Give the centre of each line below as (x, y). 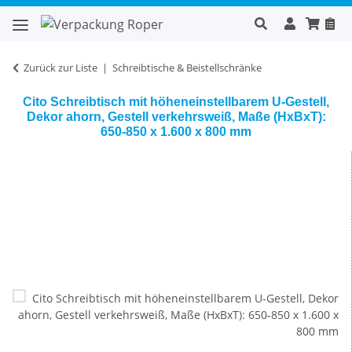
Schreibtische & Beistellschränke (187, 67)
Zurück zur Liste (60, 67)
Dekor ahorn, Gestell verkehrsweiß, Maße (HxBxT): (176, 116)
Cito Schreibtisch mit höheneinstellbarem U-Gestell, (176, 101)
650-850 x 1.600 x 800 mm (176, 131)
